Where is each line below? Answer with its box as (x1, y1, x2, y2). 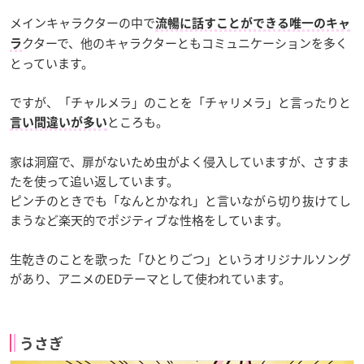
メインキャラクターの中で (10, 13, 155, 32)
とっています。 (10, 54, 93, 72)
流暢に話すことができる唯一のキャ (155, 16, 350, 29)
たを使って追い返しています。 (10, 171, 179, 190)
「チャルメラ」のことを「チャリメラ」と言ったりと (58, 93, 351, 111)
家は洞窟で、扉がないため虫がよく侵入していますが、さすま (10, 152, 349, 171)
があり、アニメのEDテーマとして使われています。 (10, 269, 291, 288)
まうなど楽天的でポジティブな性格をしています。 (10, 210, 288, 229)
